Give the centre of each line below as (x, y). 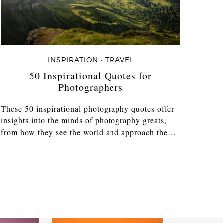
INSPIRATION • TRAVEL (91, 60)
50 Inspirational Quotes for (91, 76)
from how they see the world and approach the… (89, 132)
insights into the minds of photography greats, (84, 120)
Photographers (91, 87)
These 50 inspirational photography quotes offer (88, 108)
